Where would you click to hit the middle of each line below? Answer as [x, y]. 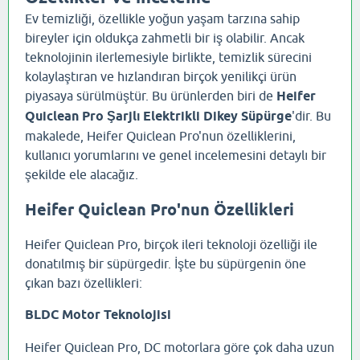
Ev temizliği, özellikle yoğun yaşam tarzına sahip [162, 18]
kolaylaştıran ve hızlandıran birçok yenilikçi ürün [161, 76]
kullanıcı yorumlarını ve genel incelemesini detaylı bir [176, 155]
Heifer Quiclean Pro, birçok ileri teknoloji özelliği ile [171, 245]
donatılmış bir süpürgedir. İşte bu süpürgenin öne [166, 264]
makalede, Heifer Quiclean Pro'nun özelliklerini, [160, 136]
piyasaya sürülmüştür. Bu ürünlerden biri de [151, 96]
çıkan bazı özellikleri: [84, 283]
